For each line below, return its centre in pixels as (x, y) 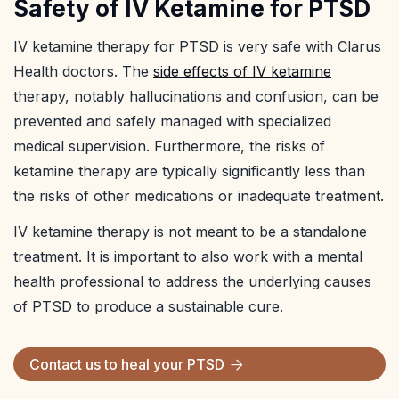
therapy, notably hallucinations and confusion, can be (196, 97)
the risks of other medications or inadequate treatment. (199, 196)
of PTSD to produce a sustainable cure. (148, 307)
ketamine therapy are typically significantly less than (189, 171)
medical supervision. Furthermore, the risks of (169, 147)
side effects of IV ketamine (242, 72)
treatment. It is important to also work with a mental (188, 257)
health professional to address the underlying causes (192, 282)
